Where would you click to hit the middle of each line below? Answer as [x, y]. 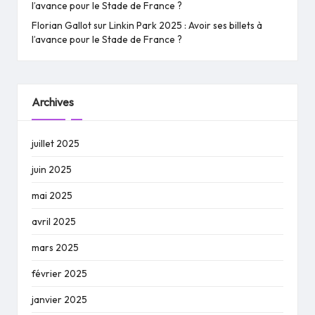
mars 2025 [55, 248]
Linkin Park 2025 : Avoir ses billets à [186, 25]
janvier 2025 [59, 300]
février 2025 [59, 274]
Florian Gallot [62, 25]
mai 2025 [52, 196]
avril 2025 [54, 222]
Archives [53, 102]
